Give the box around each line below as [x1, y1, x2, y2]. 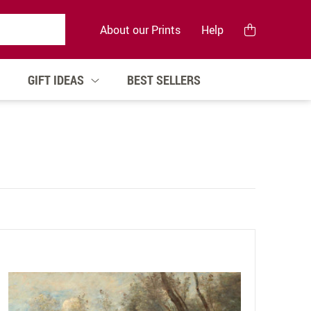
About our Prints [100, 22, 180, 37]
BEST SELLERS [127, 71, 201, 88]
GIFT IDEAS [28, 71, 84, 88]
